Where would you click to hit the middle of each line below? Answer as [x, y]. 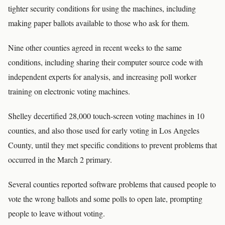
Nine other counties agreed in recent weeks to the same [95, 47]
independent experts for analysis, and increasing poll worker [102, 77]
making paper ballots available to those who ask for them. [99, 23]
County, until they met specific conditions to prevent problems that [113, 145]
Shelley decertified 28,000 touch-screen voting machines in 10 [106, 116]
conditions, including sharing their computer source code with [105, 62]
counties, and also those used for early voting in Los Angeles [104, 130]
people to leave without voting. [57, 213]
